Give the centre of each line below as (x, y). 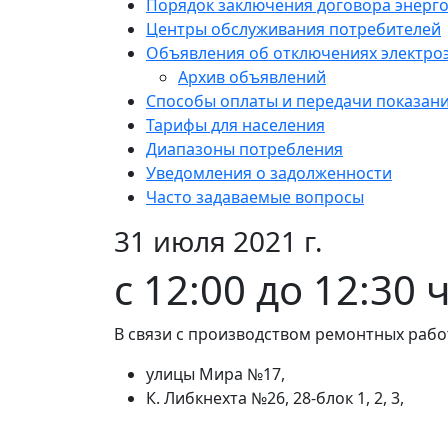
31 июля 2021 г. (218, 241)
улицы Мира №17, (217, 374)
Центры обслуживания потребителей (293, 29)
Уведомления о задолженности (269, 173)
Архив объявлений (252, 77)
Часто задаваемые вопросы (255, 197)
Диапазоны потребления (244, 149)
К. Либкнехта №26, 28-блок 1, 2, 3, (277, 398)
